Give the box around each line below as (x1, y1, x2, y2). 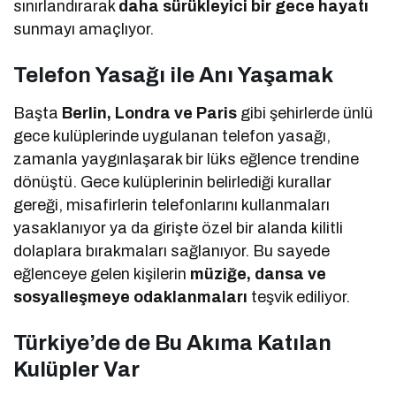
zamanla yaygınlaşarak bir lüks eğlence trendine (13, 150, 360, 169)
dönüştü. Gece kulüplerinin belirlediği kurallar (13, 173, 332, 192)
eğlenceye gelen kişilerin (13, 265, 191, 284)
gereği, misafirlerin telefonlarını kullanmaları (13, 196, 331, 215)
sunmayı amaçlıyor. (13, 20, 155, 39)
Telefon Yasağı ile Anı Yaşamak (13, 64, 333, 88)
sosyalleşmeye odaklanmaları (13, 288, 248, 307)
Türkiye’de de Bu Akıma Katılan (13, 331, 331, 355)
